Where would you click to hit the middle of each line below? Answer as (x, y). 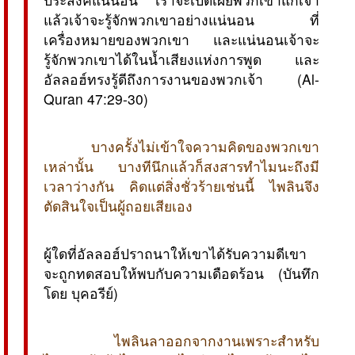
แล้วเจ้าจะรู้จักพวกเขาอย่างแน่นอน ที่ (181, 19)
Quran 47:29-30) (96, 98)
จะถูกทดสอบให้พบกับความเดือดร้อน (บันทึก (181, 273)
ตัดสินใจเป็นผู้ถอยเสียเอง (118, 205)
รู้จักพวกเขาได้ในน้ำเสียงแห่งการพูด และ (181, 59)
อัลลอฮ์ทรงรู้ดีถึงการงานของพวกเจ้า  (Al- (181, 78)
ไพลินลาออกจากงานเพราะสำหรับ (214, 340)
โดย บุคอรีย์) (83, 292)
